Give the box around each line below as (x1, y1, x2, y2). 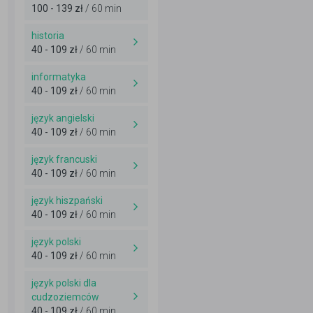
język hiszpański (31, 195, 103, 206)
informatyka (31, 71, 86, 82)
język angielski (31, 112, 94, 124)
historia (31, 30, 64, 41)
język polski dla (31, 277, 96, 289)
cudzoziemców (31, 291, 99, 303)
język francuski (31, 154, 97, 165)
